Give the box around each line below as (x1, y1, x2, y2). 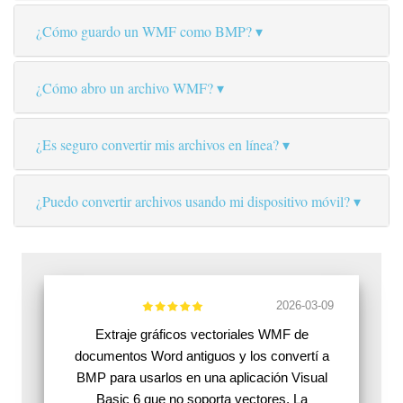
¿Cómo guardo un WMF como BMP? (36, 22, 252, 41)
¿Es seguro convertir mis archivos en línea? (36, 135, 279, 155)
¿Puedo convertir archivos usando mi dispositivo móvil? (36, 192, 350, 211)
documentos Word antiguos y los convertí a (74, 348, 329, 364)
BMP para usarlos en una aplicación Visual (76, 370, 327, 386)
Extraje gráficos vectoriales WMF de (94, 327, 309, 343)
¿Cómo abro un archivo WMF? (36, 78, 213, 98)
